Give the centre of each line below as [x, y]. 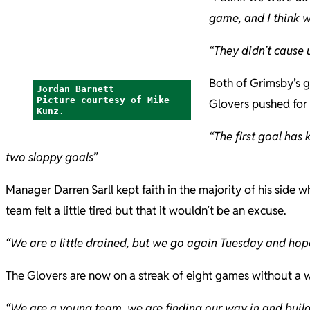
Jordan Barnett [75, 89]
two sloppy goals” [52, 157]
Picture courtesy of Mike [103, 100]
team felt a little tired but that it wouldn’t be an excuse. [146, 211]
